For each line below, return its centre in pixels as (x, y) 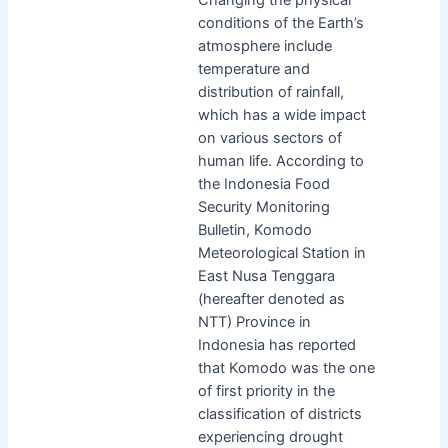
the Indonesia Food (263, 183)
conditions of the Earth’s (280, 22)
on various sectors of (269, 137)
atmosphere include (264, 45)
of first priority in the (266, 390)
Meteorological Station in (281, 252)
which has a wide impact (281, 114)
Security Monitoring (263, 206)
